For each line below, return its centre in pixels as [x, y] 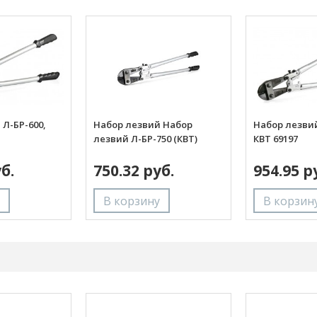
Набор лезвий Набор [143, 124]
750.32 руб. [134, 170]
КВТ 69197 [276, 138]
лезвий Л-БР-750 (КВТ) [145, 138]
